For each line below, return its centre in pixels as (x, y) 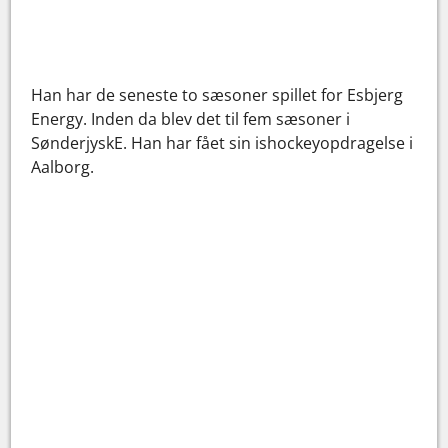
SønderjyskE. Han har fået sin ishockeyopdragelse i (222, 143)
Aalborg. (63, 167)
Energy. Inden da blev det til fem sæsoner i (191, 119)
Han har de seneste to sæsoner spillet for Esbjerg (217, 95)
